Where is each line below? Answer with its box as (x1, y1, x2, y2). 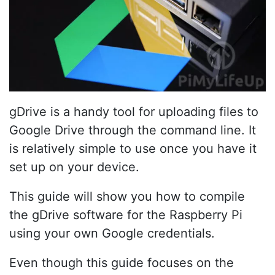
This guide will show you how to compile (9, 188, 245, 204)
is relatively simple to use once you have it (9, 141, 257, 156)
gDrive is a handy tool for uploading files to (9, 104, 258, 119)
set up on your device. (9, 159, 139, 174)
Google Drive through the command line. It (9, 122, 256, 137)
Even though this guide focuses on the (9, 255, 234, 270)
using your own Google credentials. (9, 225, 215, 241)
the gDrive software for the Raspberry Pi (9, 207, 242, 222)
